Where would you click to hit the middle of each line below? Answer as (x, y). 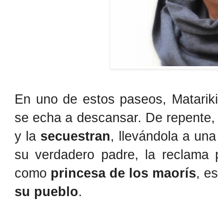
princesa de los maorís (123, 173)
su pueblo (46, 191)
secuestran (75, 136)
